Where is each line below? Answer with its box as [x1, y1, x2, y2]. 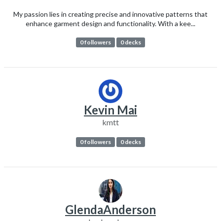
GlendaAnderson [65, 202, 156, 217]
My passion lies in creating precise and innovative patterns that [13, 9, 208, 18]
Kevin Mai [84, 102, 137, 117]
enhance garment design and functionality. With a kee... [26, 19, 195, 28]
